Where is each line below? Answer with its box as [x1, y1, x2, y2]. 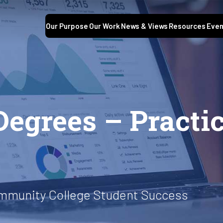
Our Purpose [46, 21, 88, 31]
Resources [169, 21, 206, 31]
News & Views [121, 21, 168, 31]
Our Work [89, 21, 120, 31]
